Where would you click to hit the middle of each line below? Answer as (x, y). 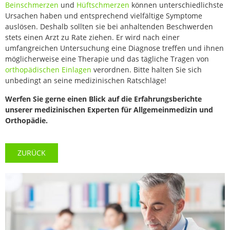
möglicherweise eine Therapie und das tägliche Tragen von (107, 59)
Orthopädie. (26, 120)
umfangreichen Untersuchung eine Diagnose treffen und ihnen (114, 48)
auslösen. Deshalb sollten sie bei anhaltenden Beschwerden (109, 27)
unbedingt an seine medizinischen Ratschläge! (86, 81)
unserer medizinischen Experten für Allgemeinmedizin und (109, 109)
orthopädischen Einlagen (48, 70)
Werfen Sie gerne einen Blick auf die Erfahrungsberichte (103, 99)
